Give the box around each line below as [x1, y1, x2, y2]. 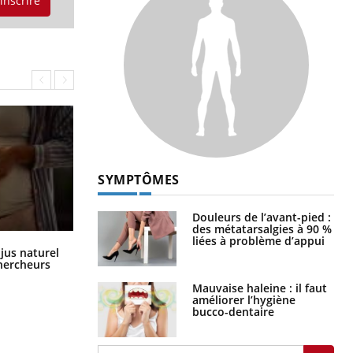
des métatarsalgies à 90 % [192, 221, 332, 236]
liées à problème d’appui [192, 232, 325, 248]
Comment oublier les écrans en [98, 241, 266, 257]
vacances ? [98, 253, 154, 269]
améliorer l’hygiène [192, 292, 295, 307]
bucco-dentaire [192, 303, 274, 319]
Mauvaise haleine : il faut [192, 280, 327, 295]
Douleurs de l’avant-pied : [192, 209, 331, 225]
